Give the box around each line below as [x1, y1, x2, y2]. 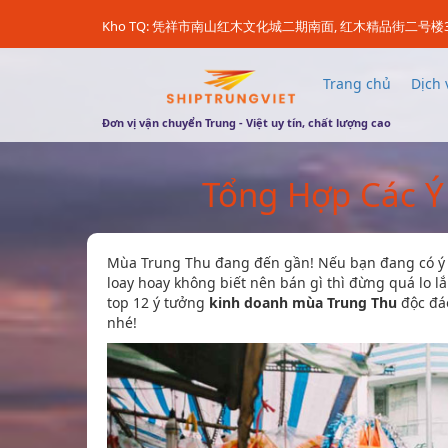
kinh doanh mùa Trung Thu [209, 293, 397, 312]
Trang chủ [322, 73, 391, 93]
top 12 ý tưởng [107, 293, 209, 312]
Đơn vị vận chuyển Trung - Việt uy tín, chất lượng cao [102, 115, 391, 130]
